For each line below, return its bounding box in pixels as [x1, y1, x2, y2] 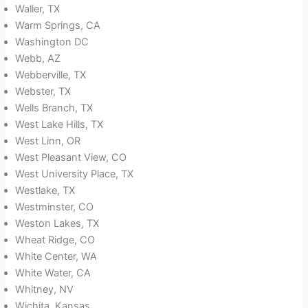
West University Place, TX [15, 168, 134, 181]
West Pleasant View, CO [15, 151, 127, 164]
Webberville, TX [15, 69, 87, 82]
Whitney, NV [15, 283, 74, 296]
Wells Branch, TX [15, 102, 93, 115]
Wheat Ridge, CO [15, 234, 96, 247]
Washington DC [15, 36, 89, 49]
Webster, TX [15, 85, 71, 98]
